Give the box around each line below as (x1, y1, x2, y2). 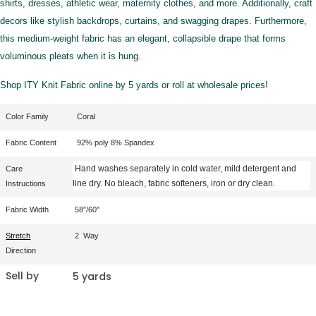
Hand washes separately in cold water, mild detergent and (75, 163, 297, 174)
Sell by (6, 268, 42, 283)
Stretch (6, 231, 31, 240)
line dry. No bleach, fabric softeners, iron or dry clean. (73, 178, 276, 188)
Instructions (6, 178, 47, 188)
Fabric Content (6, 138, 57, 147)
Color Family (6, 111, 49, 121)
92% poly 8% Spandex (73, 138, 155, 147)
